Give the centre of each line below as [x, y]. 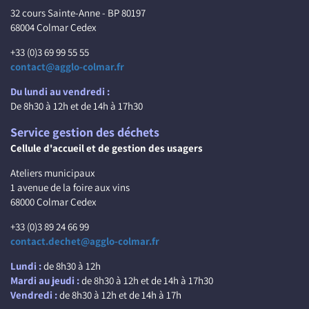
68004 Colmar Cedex [53, 27]
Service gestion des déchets [85, 132]
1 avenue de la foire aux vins [70, 187]
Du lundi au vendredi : [60, 91]
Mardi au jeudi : [45, 280]
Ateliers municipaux [53, 173]
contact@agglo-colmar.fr [67, 67]
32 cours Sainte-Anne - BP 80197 [78, 13]
